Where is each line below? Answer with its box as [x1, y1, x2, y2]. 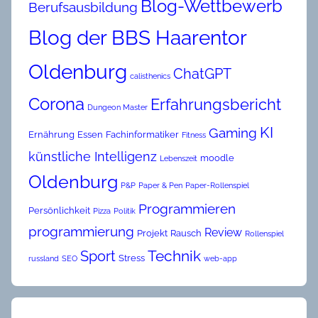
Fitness [182, 130, 206, 139]
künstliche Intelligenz [28, 148, 157, 164]
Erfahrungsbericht [150, 94, 281, 114]
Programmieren [138, 200, 236, 216]
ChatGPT [173, 65, 231, 82]
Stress [119, 252, 145, 263]
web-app [204, 253, 237, 263]
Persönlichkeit [28, 204, 90, 216]
